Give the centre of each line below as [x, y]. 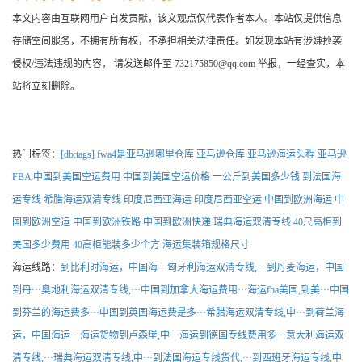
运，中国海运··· [46, 336]
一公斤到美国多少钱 [256, 177]
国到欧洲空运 [41, 223]
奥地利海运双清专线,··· [91, 290]
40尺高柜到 [318, 223]
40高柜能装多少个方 [116, 245]
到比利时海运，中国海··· [114, 268]
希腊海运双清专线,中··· [256, 313]
